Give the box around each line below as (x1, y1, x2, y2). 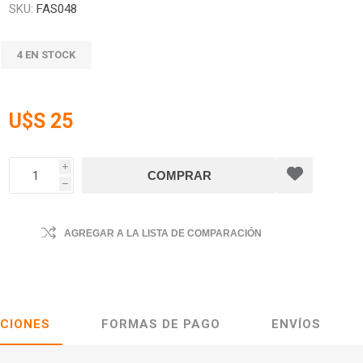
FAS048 (36, 2, 78, 16)
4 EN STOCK (17, 49, 76, 61)
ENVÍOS (271, 317, 321, 331)
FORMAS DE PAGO (101, 317, 220, 331)
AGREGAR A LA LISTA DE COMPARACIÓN (64, 228, 263, 239)
